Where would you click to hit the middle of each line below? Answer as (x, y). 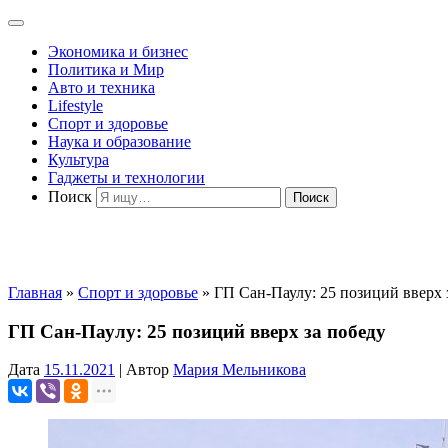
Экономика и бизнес (118, 51)
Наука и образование (119, 141)
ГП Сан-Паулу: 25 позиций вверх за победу (197, 331)
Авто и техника (101, 87)
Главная (35, 292)
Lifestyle (75, 105)
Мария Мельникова (239, 370)
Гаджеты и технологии (126, 177)
